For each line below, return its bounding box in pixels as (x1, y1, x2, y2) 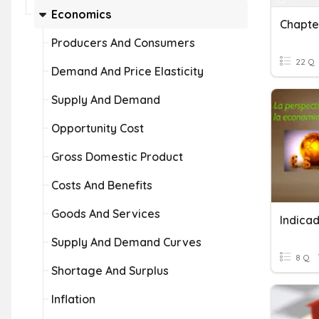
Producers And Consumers (51, 36, 195, 50)
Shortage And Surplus (51, 263, 169, 278)
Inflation (51, 292, 95, 306)
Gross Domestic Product (51, 150, 183, 164)
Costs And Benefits (51, 178, 152, 192)
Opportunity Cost (51, 121, 144, 135)
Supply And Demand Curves (51, 235, 202, 249)
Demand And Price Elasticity (51, 64, 204, 78)
